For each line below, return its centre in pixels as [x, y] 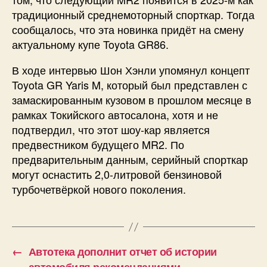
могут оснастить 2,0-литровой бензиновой [117, 174]
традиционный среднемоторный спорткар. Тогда [133, 15]
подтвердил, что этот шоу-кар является [111, 130]
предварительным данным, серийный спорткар [130, 159]
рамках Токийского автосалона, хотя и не [115, 115]
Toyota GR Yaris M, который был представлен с [130, 85]
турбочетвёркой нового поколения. [99, 189]
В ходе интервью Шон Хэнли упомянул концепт [131, 70]
